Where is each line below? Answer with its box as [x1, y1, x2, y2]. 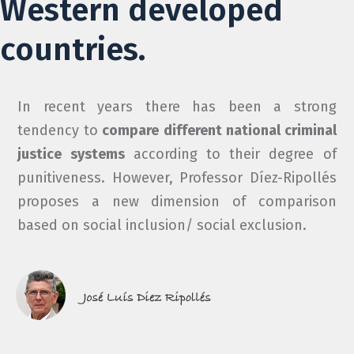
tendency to [17, 122, 99, 139]
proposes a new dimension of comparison [17, 193, 337, 210]
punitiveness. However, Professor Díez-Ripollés [17, 169, 337, 186]
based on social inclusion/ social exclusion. [17, 217, 311, 234]
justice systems [17, 145, 125, 163]
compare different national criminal [98, 122, 337, 139]
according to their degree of [124, 145, 337, 163]
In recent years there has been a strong [17, 98, 337, 115]
